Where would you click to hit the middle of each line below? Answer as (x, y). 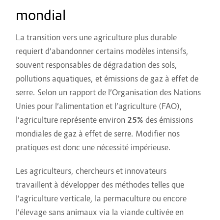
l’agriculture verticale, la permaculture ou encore (101, 199)
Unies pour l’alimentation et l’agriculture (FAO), (99, 106)
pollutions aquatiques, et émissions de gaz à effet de (107, 79)
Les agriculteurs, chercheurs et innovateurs (91, 171)
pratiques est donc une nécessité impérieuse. (93, 148)
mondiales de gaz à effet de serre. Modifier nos (98, 134)
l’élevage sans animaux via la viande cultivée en (100, 212)
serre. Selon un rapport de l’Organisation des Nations (108, 93)
